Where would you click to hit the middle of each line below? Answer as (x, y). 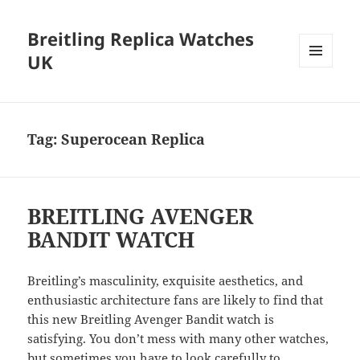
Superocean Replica (133, 139)
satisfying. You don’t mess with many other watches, (178, 339)
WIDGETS (322, 101)
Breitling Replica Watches (141, 39)
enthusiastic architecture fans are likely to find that (176, 300)
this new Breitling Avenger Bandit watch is (151, 319)
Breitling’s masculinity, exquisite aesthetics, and (166, 281)
